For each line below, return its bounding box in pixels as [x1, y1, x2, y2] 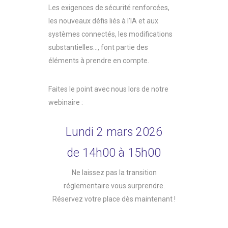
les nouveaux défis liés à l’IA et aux [48, 16, 158, 25]
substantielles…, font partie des [48, 43, 148, 51]
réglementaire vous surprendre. [63, 181, 165, 190]
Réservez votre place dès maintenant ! [52, 194, 176, 203]
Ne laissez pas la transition [71, 168, 157, 177]
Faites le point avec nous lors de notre [48, 84, 168, 93]
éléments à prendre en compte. [48, 56, 149, 65]
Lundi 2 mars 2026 [66, 125, 162, 139]
